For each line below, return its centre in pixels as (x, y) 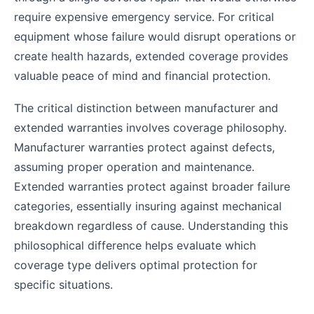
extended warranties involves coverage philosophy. (150, 128)
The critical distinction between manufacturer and (146, 108)
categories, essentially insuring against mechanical (148, 206)
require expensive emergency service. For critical (144, 16)
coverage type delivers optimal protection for (136, 265)
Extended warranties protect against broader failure (152, 187)
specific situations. (63, 285)
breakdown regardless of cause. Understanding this (151, 226)
